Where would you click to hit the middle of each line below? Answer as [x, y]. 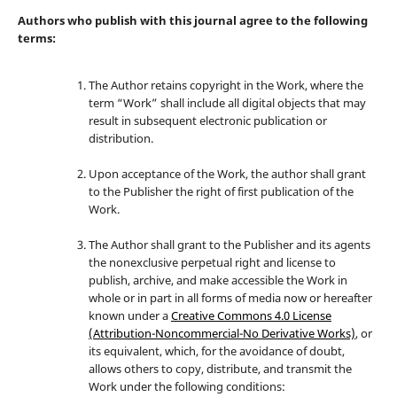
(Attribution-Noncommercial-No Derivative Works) [222, 334]
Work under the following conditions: [187, 387]
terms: [36, 39]
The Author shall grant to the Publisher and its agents [229, 245]
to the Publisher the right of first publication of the [221, 192]
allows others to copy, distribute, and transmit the [220, 369]
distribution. [121, 139]
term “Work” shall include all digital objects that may [227, 103]
